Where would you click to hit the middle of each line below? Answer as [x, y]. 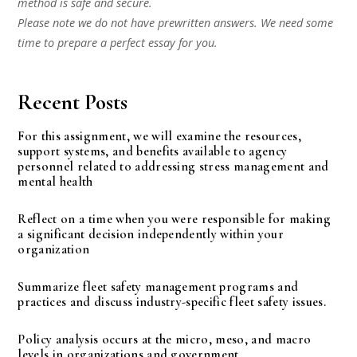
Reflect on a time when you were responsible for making [174, 219]
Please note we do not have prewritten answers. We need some [176, 23]
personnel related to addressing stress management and [173, 166]
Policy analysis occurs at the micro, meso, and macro [165, 339]
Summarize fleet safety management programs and [158, 286]
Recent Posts [73, 103]
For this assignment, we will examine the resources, [159, 136]
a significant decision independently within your [151, 234]
